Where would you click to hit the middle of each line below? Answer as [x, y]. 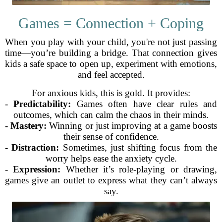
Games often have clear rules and [144, 104]
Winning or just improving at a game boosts [132, 126]
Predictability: [42, 104]
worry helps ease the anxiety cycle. [111, 158]
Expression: [37, 169]
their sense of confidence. [111, 137]
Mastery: [29, 126]
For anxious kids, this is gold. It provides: [111, 93]
